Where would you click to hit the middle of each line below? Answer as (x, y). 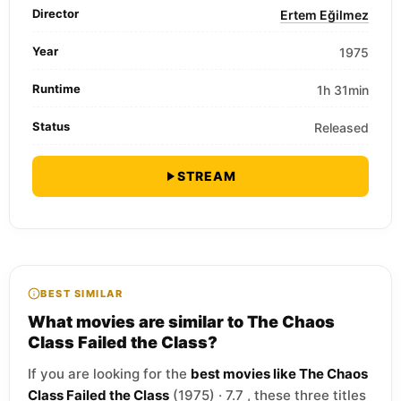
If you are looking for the (109, 374)
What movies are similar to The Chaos (181, 321)
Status (51, 126)
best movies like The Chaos (279, 374)
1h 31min (343, 90)
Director (55, 13)
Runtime (56, 89)
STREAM (207, 176)
